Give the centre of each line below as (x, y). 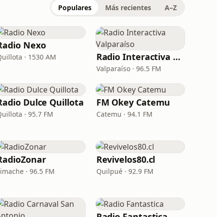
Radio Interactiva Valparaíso (177, 57)
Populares (75, 8)
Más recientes (128, 8)
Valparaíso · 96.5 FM (129, 69)
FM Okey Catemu (133, 102)
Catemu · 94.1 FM (124, 114)
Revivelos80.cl (126, 159)
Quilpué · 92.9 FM (125, 171)
